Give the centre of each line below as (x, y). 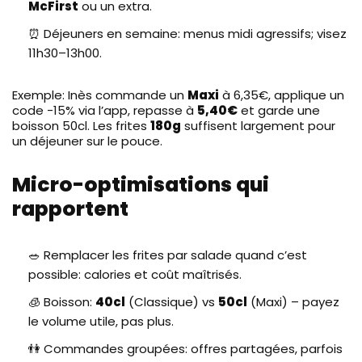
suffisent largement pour (258, 125)
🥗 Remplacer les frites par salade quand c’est (168, 255)
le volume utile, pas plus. (101, 321)
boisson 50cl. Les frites (81, 125)
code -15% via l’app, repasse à (105, 110)
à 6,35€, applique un (282, 95)
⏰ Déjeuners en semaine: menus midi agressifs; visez (187, 33)
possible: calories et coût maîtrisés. (135, 274)
